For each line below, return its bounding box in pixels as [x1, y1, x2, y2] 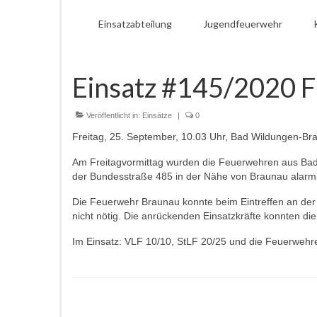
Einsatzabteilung [98, 18, 172, 30]
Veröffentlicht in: [84, 111, 142, 120]
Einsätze [142, 111, 172, 120]
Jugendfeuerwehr [203, 18, 282, 30]
